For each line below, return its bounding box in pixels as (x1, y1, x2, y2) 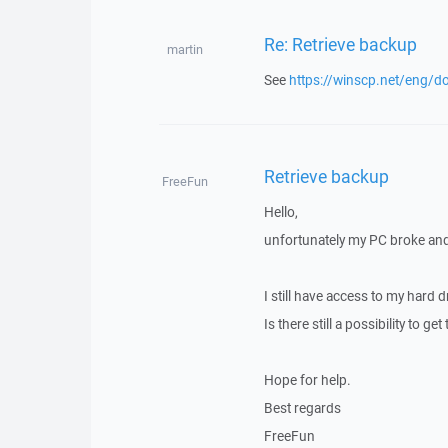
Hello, (263, 203, 298, 221)
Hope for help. (263, 371, 351, 389)
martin (166, 41, 203, 58)
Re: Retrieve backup (263, 31, 417, 56)
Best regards (263, 399, 341, 417)
